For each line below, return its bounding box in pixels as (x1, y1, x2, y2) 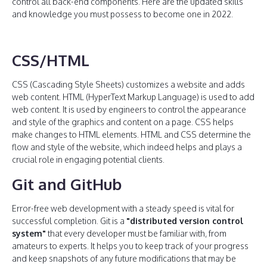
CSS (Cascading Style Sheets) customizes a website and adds (12, 79, 245, 89)
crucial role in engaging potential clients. (12, 154, 164, 164)
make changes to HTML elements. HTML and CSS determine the (12, 129, 251, 139)
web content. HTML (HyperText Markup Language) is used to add (12, 92, 254, 102)
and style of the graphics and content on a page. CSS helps (12, 117, 234, 127)
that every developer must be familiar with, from (46, 228, 226, 238)
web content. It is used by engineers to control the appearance (12, 104, 246, 114)
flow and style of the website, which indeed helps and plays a (12, 142, 242, 152)
